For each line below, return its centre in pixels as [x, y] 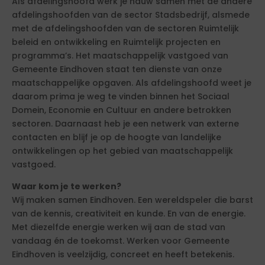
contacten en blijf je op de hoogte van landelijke [117, 137]
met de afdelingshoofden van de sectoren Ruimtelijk [125, 28]
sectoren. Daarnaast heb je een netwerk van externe [125, 124]
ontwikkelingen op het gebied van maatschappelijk [122, 151]
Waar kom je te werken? [67, 186]
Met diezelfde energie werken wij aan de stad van [119, 227]
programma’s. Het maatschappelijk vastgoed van [120, 56]
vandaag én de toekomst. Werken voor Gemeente [121, 241]
